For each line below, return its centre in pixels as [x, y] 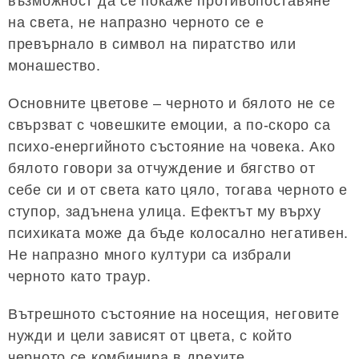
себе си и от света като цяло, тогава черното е [178, 190]
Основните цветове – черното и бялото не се [172, 103]
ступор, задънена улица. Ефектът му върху [165, 211]
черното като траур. [80, 276]
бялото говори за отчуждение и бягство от [162, 168]
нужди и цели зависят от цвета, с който [150, 335]
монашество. [54, 65]
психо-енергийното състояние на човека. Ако [172, 146]
